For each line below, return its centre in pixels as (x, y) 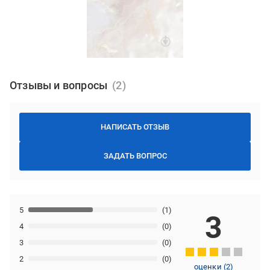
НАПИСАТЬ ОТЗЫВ (135, 127)
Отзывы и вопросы (59, 85)
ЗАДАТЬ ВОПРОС (135, 155)
